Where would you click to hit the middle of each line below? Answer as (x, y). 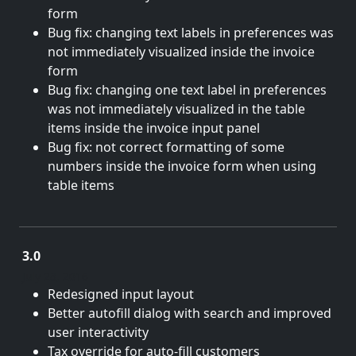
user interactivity (98, 332)
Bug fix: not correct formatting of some (166, 147)
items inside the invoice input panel (154, 128)
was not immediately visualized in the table (176, 109)
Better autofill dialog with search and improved (190, 313)
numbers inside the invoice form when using (182, 166)
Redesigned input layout (121, 294)
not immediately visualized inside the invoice (181, 52)
